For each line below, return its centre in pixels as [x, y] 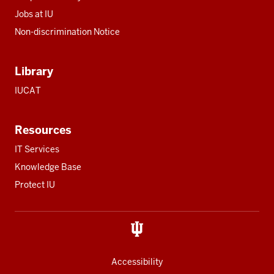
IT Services [37, 149]
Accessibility [137, 261]
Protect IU [35, 184]
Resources [43, 130]
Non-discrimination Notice [67, 31]
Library [34, 71]
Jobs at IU [34, 14]
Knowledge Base [48, 167]
